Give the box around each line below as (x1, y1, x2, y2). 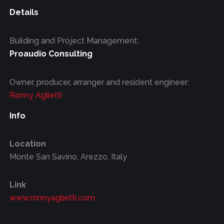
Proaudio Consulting (9, 49, 92, 59)
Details (9, 7, 38, 17)
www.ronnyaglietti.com (9, 193, 95, 203)
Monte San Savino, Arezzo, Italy (9, 152, 127, 162)
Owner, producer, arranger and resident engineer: (9, 77, 189, 87)
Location (9, 139, 46, 149)
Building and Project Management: (9, 36, 138, 46)
